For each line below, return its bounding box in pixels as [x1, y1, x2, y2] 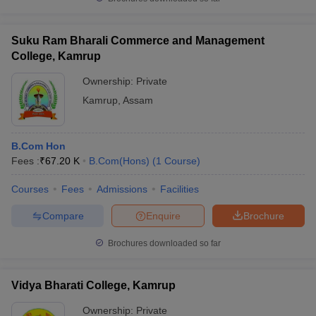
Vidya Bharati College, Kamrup [11, 279, 176, 291]
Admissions [97, 183, 147, 195]
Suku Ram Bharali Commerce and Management [11, 35, 265, 47]
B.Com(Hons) [89, 155, 150, 166]
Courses [11, 183, 49, 195]
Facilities [160, 183, 199, 195]
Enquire [146, 209, 181, 221]
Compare [42, 209, 84, 221]
